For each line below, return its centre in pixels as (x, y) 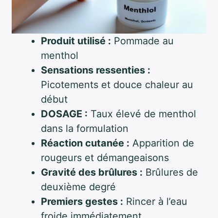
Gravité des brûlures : (92, 172)
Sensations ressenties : (96, 70)
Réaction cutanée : (85, 143)
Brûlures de (170, 172)
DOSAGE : (64, 114)
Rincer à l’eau (155, 201)
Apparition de (162, 143)
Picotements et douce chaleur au (117, 84)
